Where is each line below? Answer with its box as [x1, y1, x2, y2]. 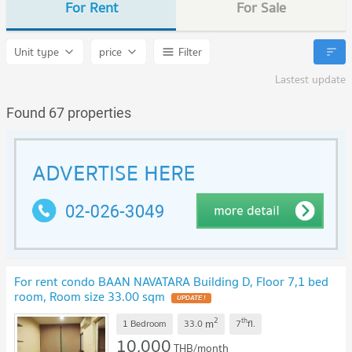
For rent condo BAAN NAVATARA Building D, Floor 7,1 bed [14, 270, 328, 291]
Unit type [14, 43, 59, 61]
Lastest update [275, 71, 346, 89]
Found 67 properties [6, 104, 131, 122]
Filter [178, 43, 202, 61]
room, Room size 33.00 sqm [14, 285, 165, 306]
